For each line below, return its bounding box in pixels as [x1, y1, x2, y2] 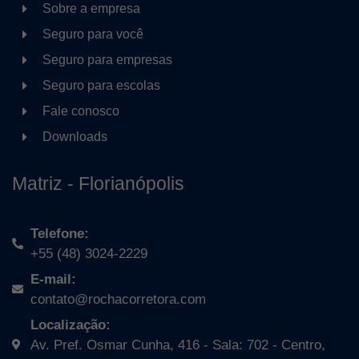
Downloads [42, 129, 107, 143]
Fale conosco [42, 103, 119, 118]
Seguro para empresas [42, 52, 172, 67]
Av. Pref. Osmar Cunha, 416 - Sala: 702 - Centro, [30, 337, 325, 353]
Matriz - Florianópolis [12, 172, 184, 194]
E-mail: [30, 271, 76, 287]
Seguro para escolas [42, 78, 160, 92]
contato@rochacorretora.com [30, 291, 206, 307]
